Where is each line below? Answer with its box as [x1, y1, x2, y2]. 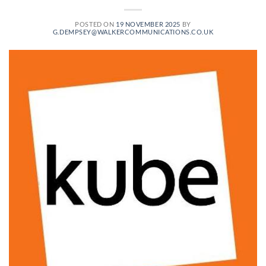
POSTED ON [75, 20, 116, 28]
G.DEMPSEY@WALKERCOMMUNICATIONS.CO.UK [52, 28, 214, 36]
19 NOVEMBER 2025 [115, 20, 180, 28]
